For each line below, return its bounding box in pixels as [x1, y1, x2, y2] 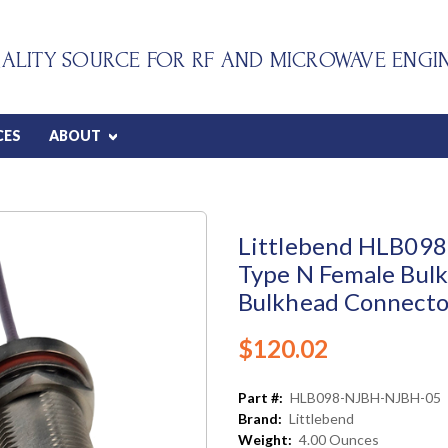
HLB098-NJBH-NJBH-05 [290, 388, 441, 406]
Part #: [238, 388, 283, 406]
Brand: [238, 409, 282, 427]
